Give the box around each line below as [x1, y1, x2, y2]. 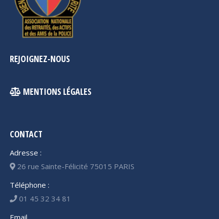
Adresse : [10, 148, 42, 158]
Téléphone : [10, 180, 49, 190]
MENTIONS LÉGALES [21, 86, 91, 98]
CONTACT [10, 128, 43, 140]
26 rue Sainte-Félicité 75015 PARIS [15, 161, 134, 172]
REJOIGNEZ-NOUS [10, 53, 70, 65]
